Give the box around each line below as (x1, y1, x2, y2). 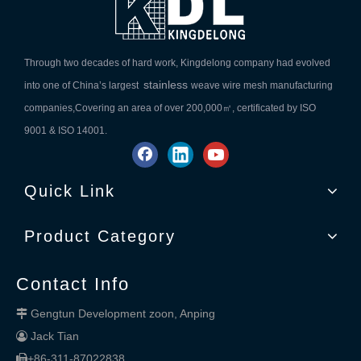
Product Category (24, 227, 176, 245)
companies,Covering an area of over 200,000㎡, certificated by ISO (24, 102, 316, 114)
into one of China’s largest (24, 80, 143, 91)
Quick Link (24, 182, 115, 200)
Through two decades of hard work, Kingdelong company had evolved (24, 57, 330, 68)
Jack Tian (27, 330, 79, 342)
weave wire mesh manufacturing (191, 80, 333, 91)
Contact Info (16, 274, 130, 294)
